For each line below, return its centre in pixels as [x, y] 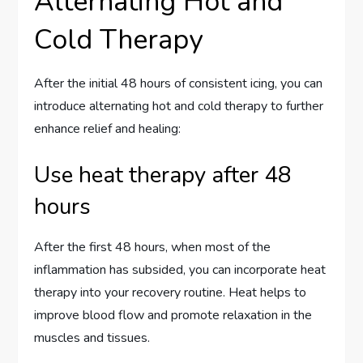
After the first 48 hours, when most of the [153, 248]
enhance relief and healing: [108, 129]
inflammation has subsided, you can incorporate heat [180, 270]
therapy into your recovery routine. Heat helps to [171, 293]
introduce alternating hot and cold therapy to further [179, 107]
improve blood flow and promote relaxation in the [173, 316]
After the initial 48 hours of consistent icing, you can [179, 84]
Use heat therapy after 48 [163, 175]
